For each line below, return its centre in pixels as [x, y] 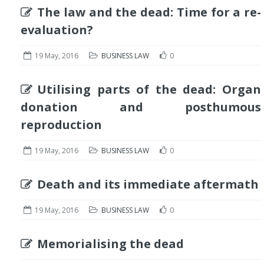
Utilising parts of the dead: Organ [149, 89]
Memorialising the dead [110, 244]
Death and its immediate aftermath [148, 184]
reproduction [61, 125]
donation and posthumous [141, 107]
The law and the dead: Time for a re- [149, 12]
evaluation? [57, 30]
